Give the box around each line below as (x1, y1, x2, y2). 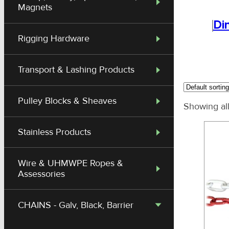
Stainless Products (18, 127, 91, 138)
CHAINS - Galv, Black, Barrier (18, 199, 134, 211)
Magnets (18, 2, 53, 13)
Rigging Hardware (18, 33, 90, 44)
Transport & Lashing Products (18, 64, 135, 76)
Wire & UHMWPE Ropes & (18, 157, 124, 169)
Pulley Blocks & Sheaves (18, 96, 117, 107)
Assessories (18, 168, 65, 179)
